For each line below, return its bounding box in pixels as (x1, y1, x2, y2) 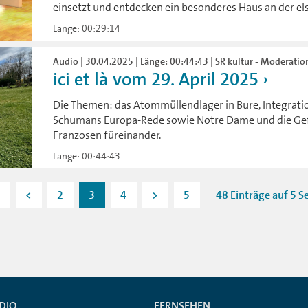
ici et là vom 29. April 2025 (53, 67, 259, 91)
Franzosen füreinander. (53, 127, 162, 142)
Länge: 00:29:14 (53, 21, 121, 34)
